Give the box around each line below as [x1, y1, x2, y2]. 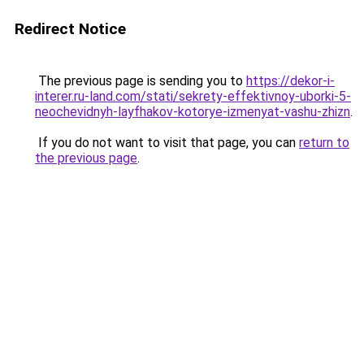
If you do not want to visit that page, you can [35, 135, 299, 150]
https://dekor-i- [246, 73, 335, 89]
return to [299, 135, 349, 150]
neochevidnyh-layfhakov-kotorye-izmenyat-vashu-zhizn [35, 104, 350, 119]
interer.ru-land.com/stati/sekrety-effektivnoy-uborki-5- [35, 89, 351, 104]
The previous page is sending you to [35, 73, 246, 89]
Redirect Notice [15, 19, 126, 38]
